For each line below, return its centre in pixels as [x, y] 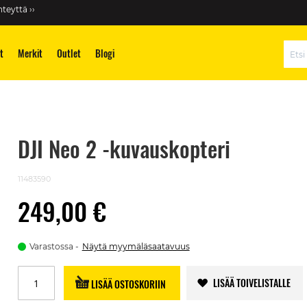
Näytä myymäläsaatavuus [136, 246]
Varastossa [51, 246]
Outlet [69, 53]
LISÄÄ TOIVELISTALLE [252, 283]
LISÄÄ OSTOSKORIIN [129, 284]
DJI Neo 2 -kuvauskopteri [124, 148]
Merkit [30, 53]
